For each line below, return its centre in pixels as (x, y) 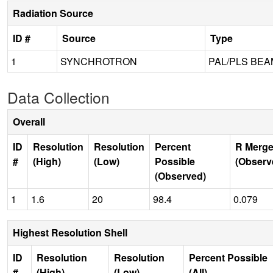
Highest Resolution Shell (70, 232)
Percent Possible (228, 257)
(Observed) (180, 175)
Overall (29, 121)
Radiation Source (53, 13)
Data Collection (58, 97)
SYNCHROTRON (99, 61)
